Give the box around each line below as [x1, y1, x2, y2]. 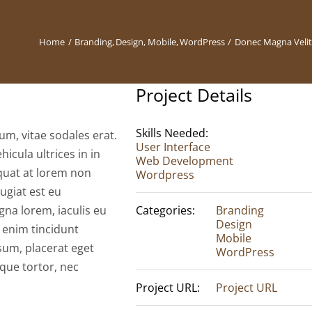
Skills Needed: [136, 125, 209, 141]
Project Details [136, 83, 253, 107]
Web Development [136, 153, 234, 169]
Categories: [136, 203, 196, 218]
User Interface [136, 139, 211, 155]
